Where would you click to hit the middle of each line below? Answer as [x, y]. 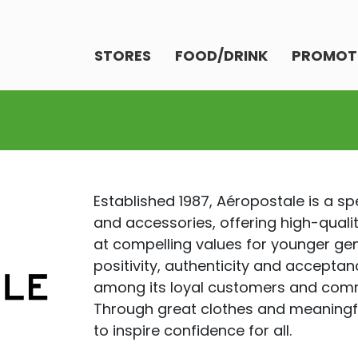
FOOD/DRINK [221, 56]
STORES [123, 56]
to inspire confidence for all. [193, 330]
